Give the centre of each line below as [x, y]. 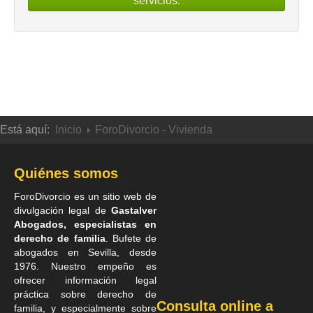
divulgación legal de [63, 211]
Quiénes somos [66, 174]
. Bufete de [131, 239]
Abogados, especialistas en [85, 225]
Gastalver [134, 211]
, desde [137, 253]
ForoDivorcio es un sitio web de [85, 197]
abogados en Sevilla [66, 253]
